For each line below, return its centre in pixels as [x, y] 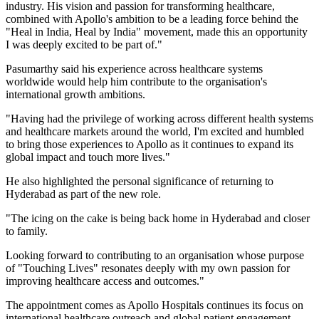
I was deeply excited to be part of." [84, 44]
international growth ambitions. [75, 94]
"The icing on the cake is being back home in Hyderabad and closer [158, 218]
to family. [27, 231]
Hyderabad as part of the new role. [83, 194]
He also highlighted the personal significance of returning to [140, 181]
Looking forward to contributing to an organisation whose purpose [155, 255]
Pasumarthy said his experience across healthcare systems [134, 68]
